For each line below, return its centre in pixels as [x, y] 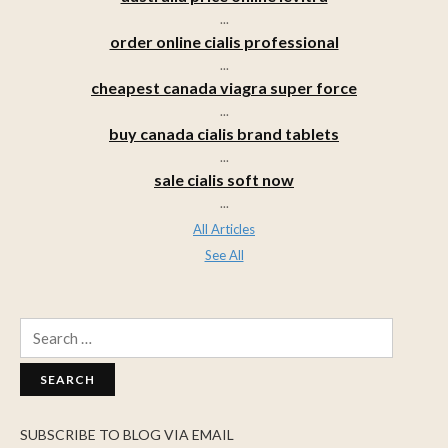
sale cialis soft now [224, 179]
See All [224, 254]
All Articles [224, 228]
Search [38, 327]
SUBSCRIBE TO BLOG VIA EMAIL [127, 434]
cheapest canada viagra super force [224, 87]
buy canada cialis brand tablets [224, 133]
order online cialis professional [224, 41]
